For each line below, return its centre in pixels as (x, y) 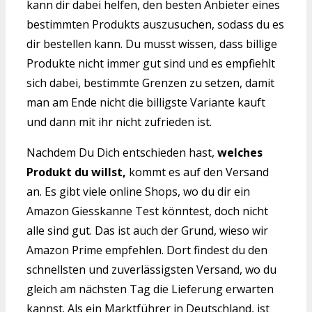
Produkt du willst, (76, 172)
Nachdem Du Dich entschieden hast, (122, 152)
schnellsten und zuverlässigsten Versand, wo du (151, 269)
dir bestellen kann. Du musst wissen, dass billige (152, 44)
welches (240, 152)
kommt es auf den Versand (197, 172)
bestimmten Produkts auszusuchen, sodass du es (155, 24)
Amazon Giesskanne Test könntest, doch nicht (147, 211)
